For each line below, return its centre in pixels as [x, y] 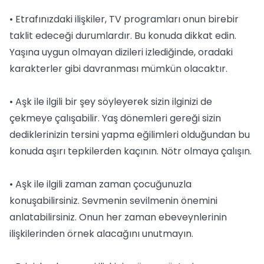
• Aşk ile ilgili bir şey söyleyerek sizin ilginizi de [111, 102]
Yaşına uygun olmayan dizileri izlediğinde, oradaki [121, 52]
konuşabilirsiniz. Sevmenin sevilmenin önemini [113, 201]
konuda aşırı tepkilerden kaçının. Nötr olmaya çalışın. [131, 151]
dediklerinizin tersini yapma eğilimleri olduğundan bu [130, 135]
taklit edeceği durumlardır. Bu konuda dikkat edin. [123, 36]
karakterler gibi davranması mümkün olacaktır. [118, 69]
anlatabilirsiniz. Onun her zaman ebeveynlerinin [118, 217]
